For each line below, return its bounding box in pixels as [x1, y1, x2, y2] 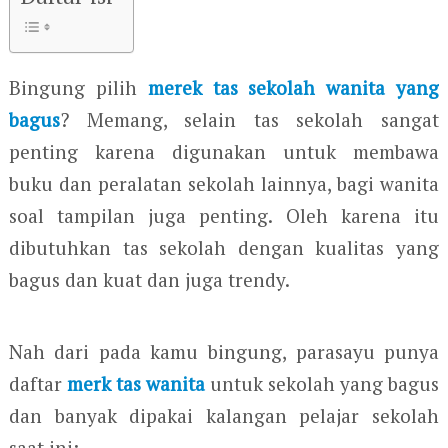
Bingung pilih [8, 75, 148, 100]
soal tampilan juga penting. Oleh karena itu [8, 203, 440, 228]
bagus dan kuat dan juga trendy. [8, 267, 290, 292]
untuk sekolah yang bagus [205, 371, 440, 396]
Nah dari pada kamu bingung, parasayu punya [8, 339, 440, 364]
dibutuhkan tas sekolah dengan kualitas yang [8, 235, 440, 260]
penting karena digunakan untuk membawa [8, 139, 440, 164]
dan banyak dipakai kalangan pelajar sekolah [8, 403, 440, 428]
